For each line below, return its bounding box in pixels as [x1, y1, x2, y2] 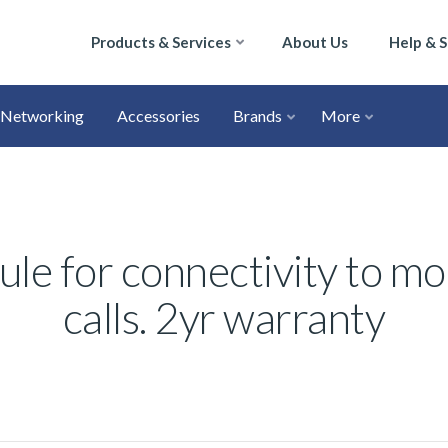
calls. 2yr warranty [62, 292, 386, 343]
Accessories [117, 106, 200, 125]
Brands [233, 106, 282, 125]
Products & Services [91, 33, 231, 51]
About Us [282, 33, 348, 51]
